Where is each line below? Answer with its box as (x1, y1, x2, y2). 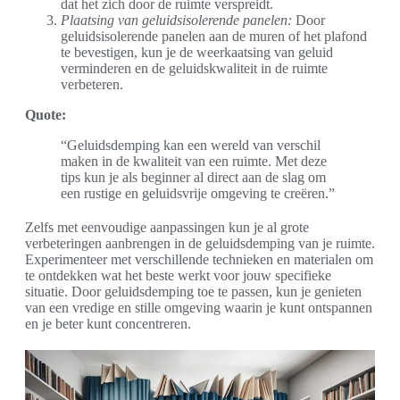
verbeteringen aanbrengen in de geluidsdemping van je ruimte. (25, 235, 375, 251)
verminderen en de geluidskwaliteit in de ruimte (61, 60, 328, 76)
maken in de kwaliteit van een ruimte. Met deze (61, 153, 327, 169)
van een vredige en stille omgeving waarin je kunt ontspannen (25, 299, 372, 315)
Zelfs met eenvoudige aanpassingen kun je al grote (25, 219, 309, 235)
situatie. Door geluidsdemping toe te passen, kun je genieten (25, 283, 362, 299)
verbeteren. (61, 76, 123, 92)
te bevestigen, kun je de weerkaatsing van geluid (61, 44, 333, 60)
